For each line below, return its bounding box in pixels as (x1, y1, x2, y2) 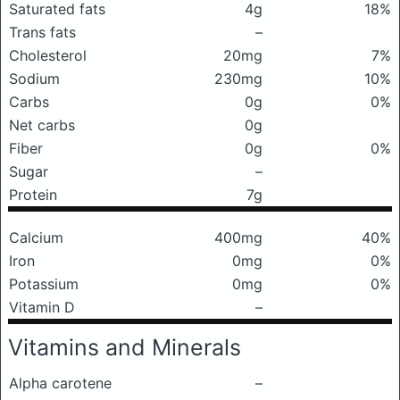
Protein (9, 186, 57, 204)
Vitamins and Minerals (8, 334, 241, 361)
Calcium (9, 229, 63, 246)
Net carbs (9, 116, 75, 134)
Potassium (9, 275, 79, 293)
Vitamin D (9, 298, 75, 316)
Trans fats (9, 23, 76, 41)
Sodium (9, 70, 60, 87)
